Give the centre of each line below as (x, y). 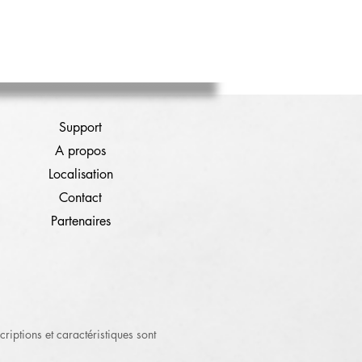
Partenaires (80, 221)
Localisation (80, 174)
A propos (80, 151)
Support (80, 127)
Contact (80, 198)
